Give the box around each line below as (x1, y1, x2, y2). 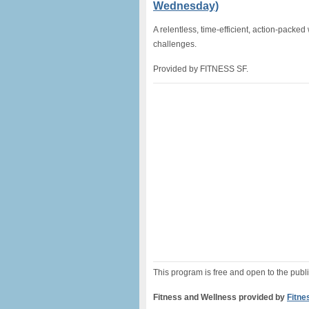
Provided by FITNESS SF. (153, 64, 248, 74)
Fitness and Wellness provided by (153, 292, 287, 302)
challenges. (153, 39, 197, 49)
